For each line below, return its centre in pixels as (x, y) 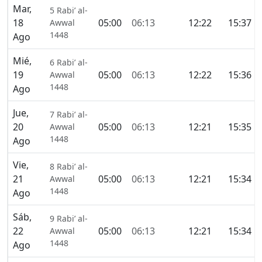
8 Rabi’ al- (69, 167)
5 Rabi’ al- (69, 11)
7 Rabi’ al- (69, 115)
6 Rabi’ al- (69, 63)
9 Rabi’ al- (69, 219)
